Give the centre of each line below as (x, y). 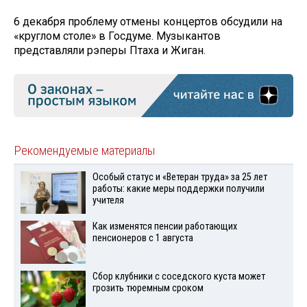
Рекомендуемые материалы (85, 150)
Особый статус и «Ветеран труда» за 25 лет (180, 177)
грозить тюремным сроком (148, 288)
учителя (108, 200)
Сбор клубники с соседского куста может (179, 277)
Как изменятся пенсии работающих (164, 227)
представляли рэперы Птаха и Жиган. (110, 51)
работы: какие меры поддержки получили (178, 188)
